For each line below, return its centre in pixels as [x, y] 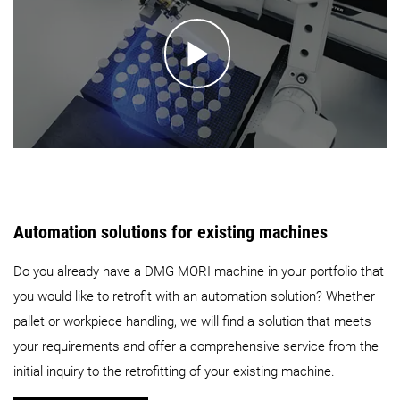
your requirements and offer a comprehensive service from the [196, 347]
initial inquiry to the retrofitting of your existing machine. [174, 372]
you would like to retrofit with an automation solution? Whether [194, 297]
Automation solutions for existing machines [171, 232]
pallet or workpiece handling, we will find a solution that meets [192, 322]
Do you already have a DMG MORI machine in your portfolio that [199, 272]
